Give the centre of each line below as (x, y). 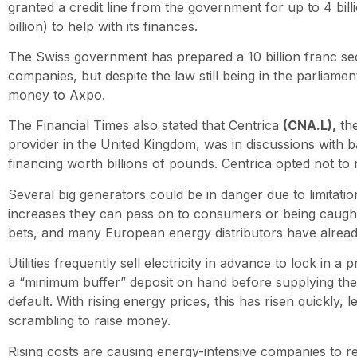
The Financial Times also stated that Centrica (145, 126)
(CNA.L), (310, 126)
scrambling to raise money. (89, 321)
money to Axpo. (57, 95)
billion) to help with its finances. (103, 26)
